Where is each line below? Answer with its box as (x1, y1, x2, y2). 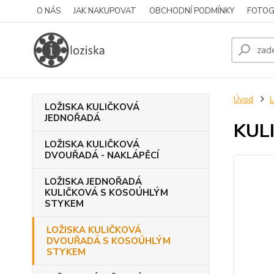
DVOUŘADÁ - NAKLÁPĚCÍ (45, 149, 159, 161)
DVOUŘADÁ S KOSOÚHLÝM (46, 235, 171, 247)
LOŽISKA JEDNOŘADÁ (45, 176, 142, 188)
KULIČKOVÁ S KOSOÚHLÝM (45, 187, 168, 199)
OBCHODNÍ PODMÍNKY (149, 6, 234, 17)
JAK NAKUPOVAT (73, 6, 136, 17)
